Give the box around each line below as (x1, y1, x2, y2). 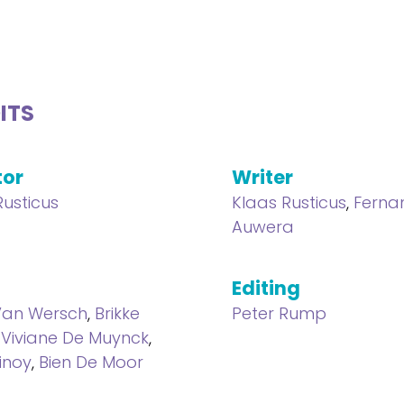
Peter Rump (232, 302, 327, 325)
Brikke (95, 302, 140, 325)
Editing (232, 275, 301, 301)
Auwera (232, 216, 295, 238)
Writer (232, 164, 294, 190)
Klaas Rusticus (232, 191, 347, 214)
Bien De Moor (39, 351, 143, 373)
